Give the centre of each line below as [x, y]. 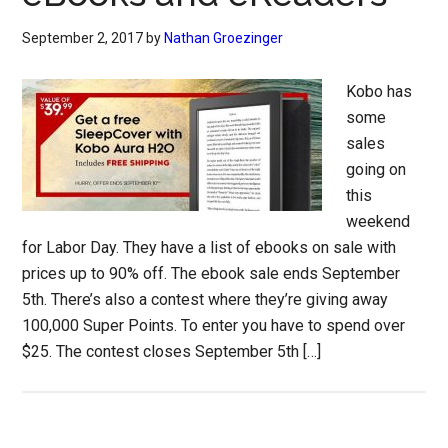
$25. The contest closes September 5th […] [172, 351]
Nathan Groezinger [224, 38]
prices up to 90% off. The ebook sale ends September [211, 273]
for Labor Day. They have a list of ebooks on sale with [209, 247]
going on [376, 169]
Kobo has [379, 91]
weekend [378, 221]
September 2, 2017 [83, 38]
